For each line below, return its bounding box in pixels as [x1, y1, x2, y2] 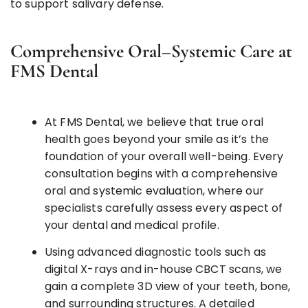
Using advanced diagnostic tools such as [45, 243, 266, 260]
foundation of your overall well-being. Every [45, 148, 284, 164]
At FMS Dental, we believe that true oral [45, 113, 263, 130]
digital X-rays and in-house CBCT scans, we [45, 261, 283, 277]
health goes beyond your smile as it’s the [45, 131, 269, 147]
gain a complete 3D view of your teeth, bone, [45, 278, 291, 294]
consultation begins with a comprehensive [45, 165, 278, 181]
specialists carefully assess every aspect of [45, 199, 283, 216]
